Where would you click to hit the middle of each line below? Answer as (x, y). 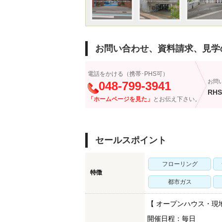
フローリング (180, 164)
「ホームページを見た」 (120, 99)
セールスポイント (131, 140)
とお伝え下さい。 (177, 99)
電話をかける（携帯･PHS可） (128, 74)
